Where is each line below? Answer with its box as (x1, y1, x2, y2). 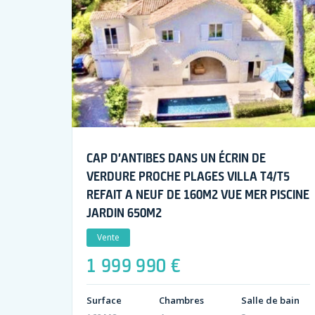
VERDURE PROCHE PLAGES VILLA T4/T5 (86, 168, 290, 184)
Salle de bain (241, 294, 300, 307)
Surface (86, 294, 122, 307)
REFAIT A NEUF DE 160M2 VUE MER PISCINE (86, 186, 309, 202)
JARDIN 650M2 (86, 205, 162, 221)
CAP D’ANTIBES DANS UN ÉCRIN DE (86, 150, 266, 166)
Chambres (159, 294, 204, 307)
